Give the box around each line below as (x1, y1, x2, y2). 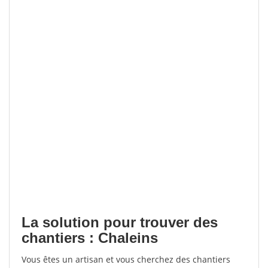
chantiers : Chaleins (22, 230, 158, 246)
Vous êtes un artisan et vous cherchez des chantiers (22, 254, 230, 265)
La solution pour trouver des (22, 214, 218, 230)
